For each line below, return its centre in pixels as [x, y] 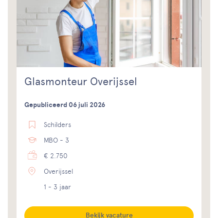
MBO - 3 [56, 140]
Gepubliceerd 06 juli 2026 [65, 105]
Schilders [57, 124]
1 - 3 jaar [57, 187]
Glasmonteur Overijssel [81, 81]
